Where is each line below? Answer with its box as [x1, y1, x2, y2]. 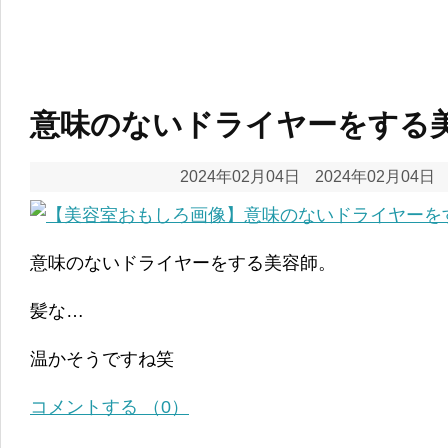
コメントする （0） [30, 396, 189, 417]
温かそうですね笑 [30, 348, 174, 369]
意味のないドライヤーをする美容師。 [30, 252, 336, 273]
